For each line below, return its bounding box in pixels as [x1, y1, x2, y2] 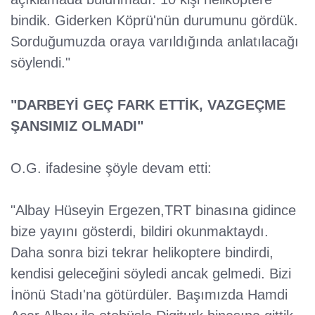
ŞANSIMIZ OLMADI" [11, 118, 143, 134]
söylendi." [11, 55, 70, 71]
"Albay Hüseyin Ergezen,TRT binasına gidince [11, 202, 296, 219]
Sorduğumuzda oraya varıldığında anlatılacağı [11, 34, 299, 50]
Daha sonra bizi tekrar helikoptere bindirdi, [11, 245, 274, 261]
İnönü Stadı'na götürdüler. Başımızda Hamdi [11, 287, 288, 303]
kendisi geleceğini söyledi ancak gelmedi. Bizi [11, 266, 291, 282]
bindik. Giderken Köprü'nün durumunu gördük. [11, 13, 298, 29]
